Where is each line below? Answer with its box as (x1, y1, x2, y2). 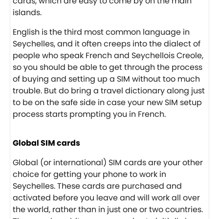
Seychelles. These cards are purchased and (13, 180, 182, 192)
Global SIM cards (13, 137, 80, 149)
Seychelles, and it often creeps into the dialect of (13, 38, 200, 49)
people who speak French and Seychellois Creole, (13, 49, 203, 61)
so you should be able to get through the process (13, 61, 202, 73)
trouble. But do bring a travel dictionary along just (13, 85, 205, 96)
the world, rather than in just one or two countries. (13, 203, 203, 215)
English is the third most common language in (13, 26, 190, 38)
